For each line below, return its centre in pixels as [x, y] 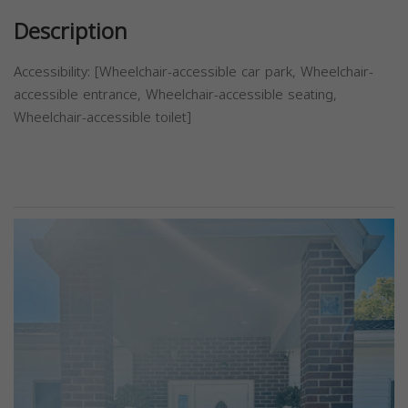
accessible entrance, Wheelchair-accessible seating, [175, 95]
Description [71, 32]
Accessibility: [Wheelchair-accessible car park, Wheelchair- [194, 72]
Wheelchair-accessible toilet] [102, 118]
